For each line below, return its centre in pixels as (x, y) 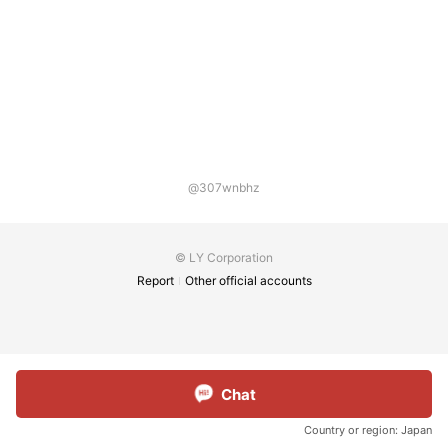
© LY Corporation (224, 257)
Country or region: (351, 430)
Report (155, 280)
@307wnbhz (224, 187)
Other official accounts (248, 280)
